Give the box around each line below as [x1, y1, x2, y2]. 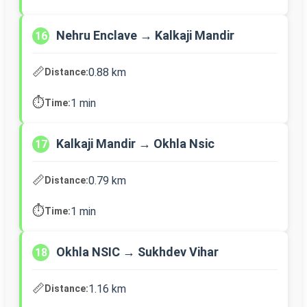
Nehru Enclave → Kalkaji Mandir [56, 28, 234, 43]
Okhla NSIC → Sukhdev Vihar [56, 245, 219, 260]
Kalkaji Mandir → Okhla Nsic [56, 136, 214, 151]
